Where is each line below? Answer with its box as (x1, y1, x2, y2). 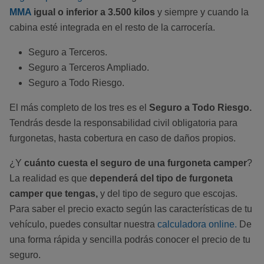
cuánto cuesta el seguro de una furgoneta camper (22, 158, 247, 169)
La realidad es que (9, 173, 90, 184)
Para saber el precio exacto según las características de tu (9, 204, 252, 214)
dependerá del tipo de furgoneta (90, 173, 233, 184)
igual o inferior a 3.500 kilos (31, 7, 155, 18)
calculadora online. (157, 219, 237, 230)
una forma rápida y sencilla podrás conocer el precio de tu (9, 235, 250, 245)
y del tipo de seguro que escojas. (98, 189, 237, 199)
